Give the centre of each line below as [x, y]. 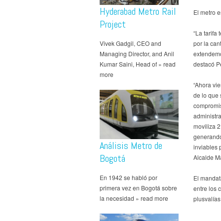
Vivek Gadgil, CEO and [130, 43]
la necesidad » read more [134, 198]
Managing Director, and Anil [137, 53]
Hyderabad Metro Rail [138, 11]
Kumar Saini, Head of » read [138, 64]
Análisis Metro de [131, 145]
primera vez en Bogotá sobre [138, 187]
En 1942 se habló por [129, 177]
